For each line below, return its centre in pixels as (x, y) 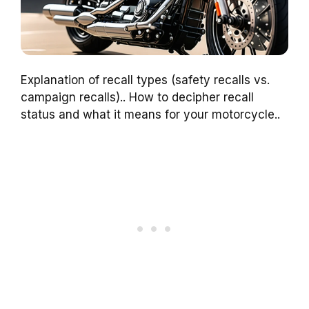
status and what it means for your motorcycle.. (150, 115)
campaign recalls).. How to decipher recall (137, 98)
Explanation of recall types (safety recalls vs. (145, 80)
